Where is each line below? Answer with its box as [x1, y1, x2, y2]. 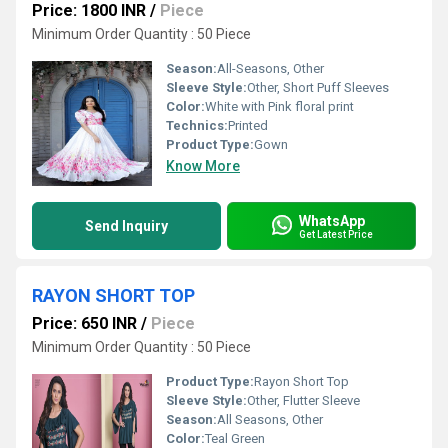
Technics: [166, 118, 228, 133]
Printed [228, 118, 268, 133]
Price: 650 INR [32, 314, 137, 333]
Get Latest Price [299, 228, 373, 240]
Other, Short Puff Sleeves [247, 80, 389, 95]
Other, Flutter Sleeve [247, 393, 360, 408]
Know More [166, 158, 240, 174]
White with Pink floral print [205, 99, 354, 114]
